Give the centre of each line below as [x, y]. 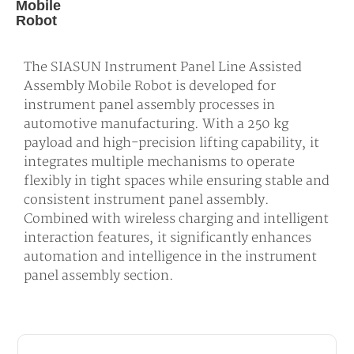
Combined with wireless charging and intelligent [176, 219]
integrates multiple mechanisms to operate [159, 162]
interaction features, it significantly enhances [167, 238]
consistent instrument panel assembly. [146, 200]
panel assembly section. [98, 276]
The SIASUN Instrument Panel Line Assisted [162, 68]
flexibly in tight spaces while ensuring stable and [176, 181]
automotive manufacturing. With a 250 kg [156, 124]
